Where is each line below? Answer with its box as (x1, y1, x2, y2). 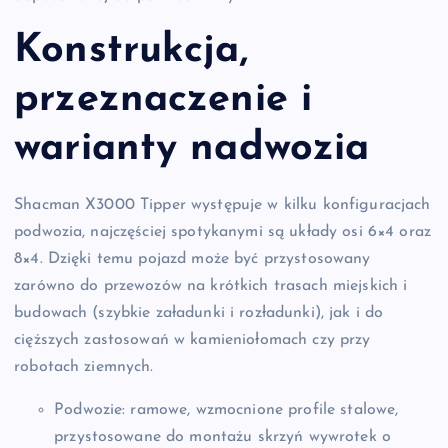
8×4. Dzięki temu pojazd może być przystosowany (14, 250, 371, 267)
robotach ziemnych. (14, 358, 154, 375)
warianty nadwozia (14, 129, 370, 170)
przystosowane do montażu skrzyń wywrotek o (54, 428, 391, 445)
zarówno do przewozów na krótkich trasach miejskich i (14, 277, 408, 294)
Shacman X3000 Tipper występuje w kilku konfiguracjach (14, 196, 431, 213)
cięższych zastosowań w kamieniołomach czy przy (14, 331, 371, 348)
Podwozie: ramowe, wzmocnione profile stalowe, (54, 401, 399, 418)
